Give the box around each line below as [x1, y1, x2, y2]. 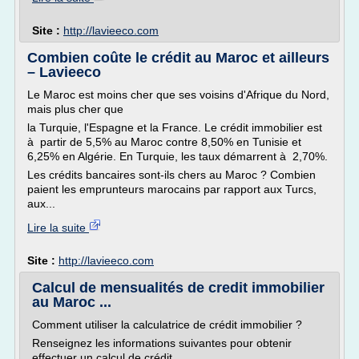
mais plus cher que [27, 103, 123, 115]
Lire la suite [27, 221, 89, 234]
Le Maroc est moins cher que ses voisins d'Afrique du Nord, [27, 88, 329, 101]
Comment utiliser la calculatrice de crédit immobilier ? [32, 318, 302, 331]
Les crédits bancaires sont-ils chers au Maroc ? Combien [27, 168, 316, 181]
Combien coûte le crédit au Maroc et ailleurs [27, 50, 329, 66]
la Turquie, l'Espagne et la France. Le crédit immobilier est [27, 121, 322, 134]
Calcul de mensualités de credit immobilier [32, 280, 325, 296]
